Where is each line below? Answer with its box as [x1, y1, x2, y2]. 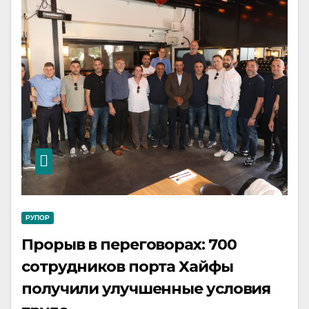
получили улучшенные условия [21, 279, 271, 298]
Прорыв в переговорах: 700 [21, 235, 237, 254]
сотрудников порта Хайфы [21, 257, 233, 276]
